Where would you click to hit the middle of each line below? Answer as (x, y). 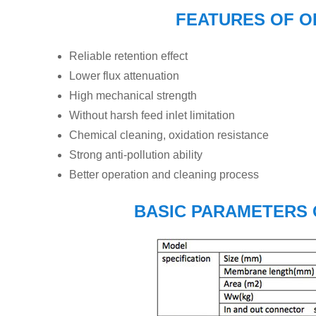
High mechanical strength (133, 96)
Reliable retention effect (128, 56)
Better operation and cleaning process (164, 175)
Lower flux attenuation (124, 76)
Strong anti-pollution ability (136, 155)
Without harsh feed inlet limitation (152, 115)
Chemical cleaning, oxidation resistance (169, 135)
